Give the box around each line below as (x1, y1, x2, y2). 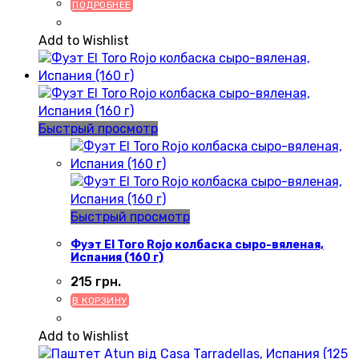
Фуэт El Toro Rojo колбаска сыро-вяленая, (71, 237, 324, 252)
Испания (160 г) (71, 250, 163, 264)
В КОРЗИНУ (72, 295, 127, 307)
